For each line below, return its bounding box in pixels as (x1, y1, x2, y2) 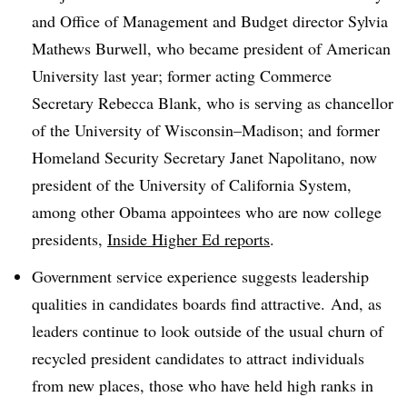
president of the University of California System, (32, 173, 352, 195)
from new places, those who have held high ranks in (32, 373, 373, 396)
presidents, (32, 227, 107, 250)
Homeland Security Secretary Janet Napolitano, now (32, 145, 377, 168)
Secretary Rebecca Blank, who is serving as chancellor (32, 91, 393, 114)
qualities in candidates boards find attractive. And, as (32, 292, 382, 314)
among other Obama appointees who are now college (32, 200, 382, 223)
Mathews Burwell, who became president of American (32, 36, 391, 59)
